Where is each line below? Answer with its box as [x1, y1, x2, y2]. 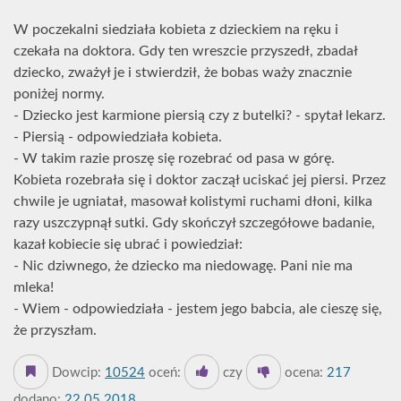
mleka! [13, 280, 54, 294]
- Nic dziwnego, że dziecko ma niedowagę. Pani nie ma [13, 259, 353, 273]
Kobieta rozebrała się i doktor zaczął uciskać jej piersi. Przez [13, 173, 386, 187]
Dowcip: [48, 366, 105, 380]
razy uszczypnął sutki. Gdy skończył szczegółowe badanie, [13, 216, 375, 230]
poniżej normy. [13, 87, 105, 101]
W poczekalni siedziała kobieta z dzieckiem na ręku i [13, 22, 338, 37]
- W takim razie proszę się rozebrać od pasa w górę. [13, 151, 335, 166]
